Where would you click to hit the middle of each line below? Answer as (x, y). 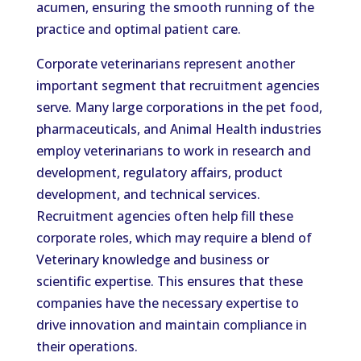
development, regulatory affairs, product (159, 172)
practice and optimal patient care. (138, 29)
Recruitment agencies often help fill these (164, 216)
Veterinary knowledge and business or (152, 259)
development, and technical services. (148, 194)
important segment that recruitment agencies (178, 85)
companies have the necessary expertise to (167, 303)
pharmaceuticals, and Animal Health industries (178, 129)
